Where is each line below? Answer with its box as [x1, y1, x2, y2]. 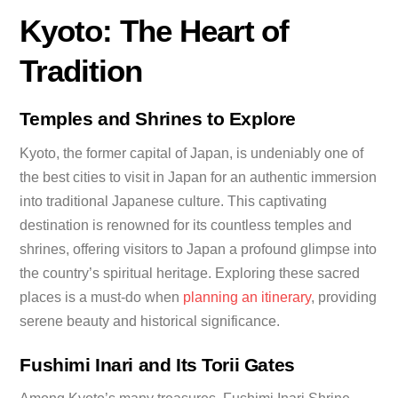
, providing [311, 289, 378, 305]
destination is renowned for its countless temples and [20, 217, 353, 233]
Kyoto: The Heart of [20, 12, 290, 48]
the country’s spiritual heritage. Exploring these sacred [20, 265, 361, 281]
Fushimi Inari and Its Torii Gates [20, 354, 295, 375]
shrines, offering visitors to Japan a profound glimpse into [20, 241, 378, 257]
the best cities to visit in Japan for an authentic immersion [20, 169, 378, 185]
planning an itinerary [183, 289, 312, 305]
